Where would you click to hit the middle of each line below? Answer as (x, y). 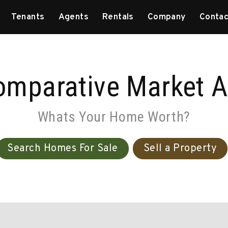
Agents (74, 17)
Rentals (118, 17)
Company (166, 17)
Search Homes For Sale (63, 149)
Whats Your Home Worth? (114, 117)
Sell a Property (180, 149)
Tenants (28, 17)
